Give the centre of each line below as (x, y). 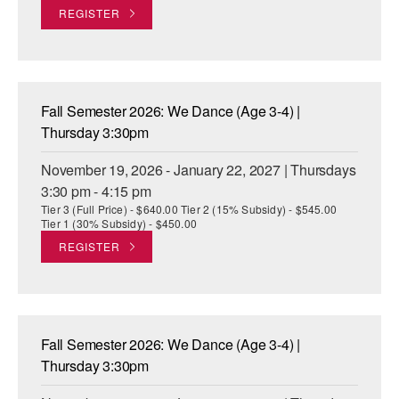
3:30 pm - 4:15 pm (96, 191)
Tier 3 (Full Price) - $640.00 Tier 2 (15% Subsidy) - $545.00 (189, 209)
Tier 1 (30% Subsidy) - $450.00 (119, 224)
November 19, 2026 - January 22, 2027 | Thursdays (199, 170)
